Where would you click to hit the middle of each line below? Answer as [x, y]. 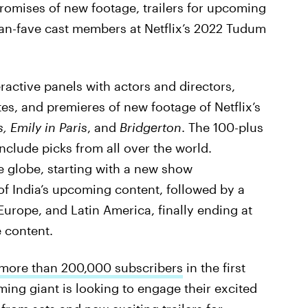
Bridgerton [150, 127]
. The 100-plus [222, 127]
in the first [214, 267]
